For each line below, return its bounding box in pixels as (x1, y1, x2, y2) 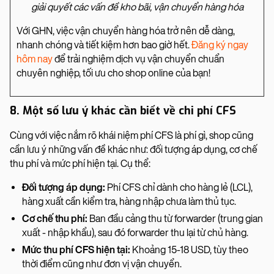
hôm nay (17, 53, 53, 65)
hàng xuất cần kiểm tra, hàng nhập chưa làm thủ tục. (22, 195, 236, 207)
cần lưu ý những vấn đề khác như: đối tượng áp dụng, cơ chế (10, 143, 257, 155)
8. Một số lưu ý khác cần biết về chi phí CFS (10, 103, 236, 118)
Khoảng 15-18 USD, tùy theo (130, 243, 248, 256)
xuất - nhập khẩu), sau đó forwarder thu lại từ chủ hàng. (22, 226, 248, 239)
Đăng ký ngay (191, 39, 248, 51)
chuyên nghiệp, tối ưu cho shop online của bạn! (17, 67, 210, 79)
